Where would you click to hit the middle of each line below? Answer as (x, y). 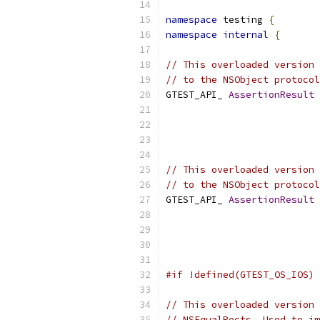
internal (246, 35)
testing (243, 20)
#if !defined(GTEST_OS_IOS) (240, 275)
